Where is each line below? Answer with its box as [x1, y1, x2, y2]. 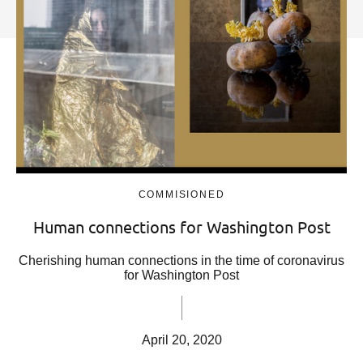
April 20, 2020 [141, 333, 222, 348]
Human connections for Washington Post [32, 216, 331, 237]
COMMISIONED [138, 189, 225, 201]
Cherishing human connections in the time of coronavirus [19, 254, 344, 268]
